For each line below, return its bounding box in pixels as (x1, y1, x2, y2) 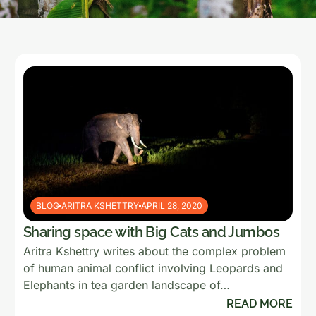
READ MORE (226, 297, 293, 310)
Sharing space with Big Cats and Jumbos (23, 224, 280, 241)
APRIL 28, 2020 (140, 200, 202, 211)
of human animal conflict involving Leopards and (23, 261, 283, 275)
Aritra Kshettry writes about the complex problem (23, 244, 286, 258)
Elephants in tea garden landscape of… (23, 278, 230, 292)
